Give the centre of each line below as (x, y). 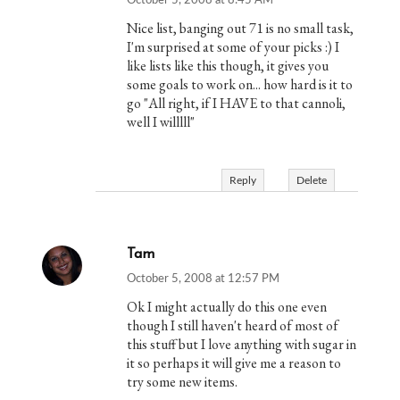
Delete (311, 181)
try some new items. (183, 382)
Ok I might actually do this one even (227, 307)
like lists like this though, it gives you (228, 66)
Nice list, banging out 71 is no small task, (241, 29)
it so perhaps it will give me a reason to (234, 363)
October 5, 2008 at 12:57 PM (204, 279)
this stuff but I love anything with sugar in (242, 345)
